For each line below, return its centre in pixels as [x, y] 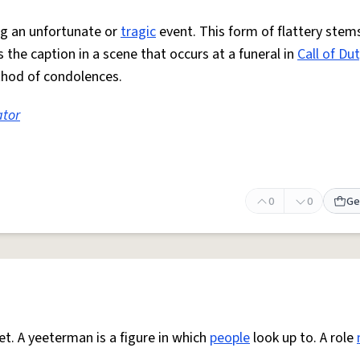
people [230, 338]
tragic [138, 32]
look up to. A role [303, 338]
